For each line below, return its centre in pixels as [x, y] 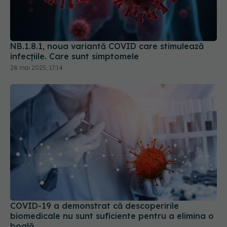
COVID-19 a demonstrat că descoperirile [94, 164]
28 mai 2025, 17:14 [36, 27]
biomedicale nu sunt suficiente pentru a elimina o [112, 175]
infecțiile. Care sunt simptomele [74, 15]
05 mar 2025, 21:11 [36, 196]
